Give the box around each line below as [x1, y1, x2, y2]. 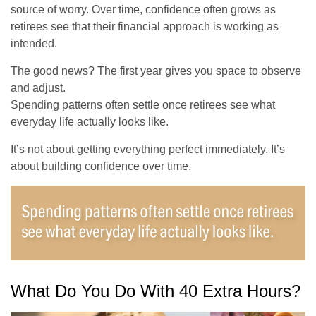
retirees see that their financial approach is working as [11, 20, 279, 32]
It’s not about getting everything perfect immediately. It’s [11, 142, 285, 155]
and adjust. [11, 81, 66, 94]
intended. [11, 37, 57, 49]
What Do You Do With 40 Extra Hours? [11, 281, 300, 301]
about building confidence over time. [11, 159, 191, 172]
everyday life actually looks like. [11, 115, 169, 128]
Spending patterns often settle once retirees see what [11, 98, 275, 111]
